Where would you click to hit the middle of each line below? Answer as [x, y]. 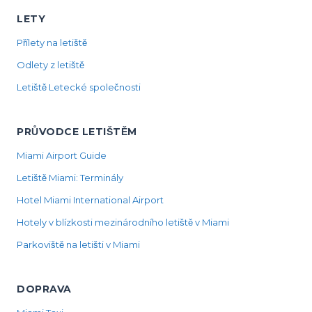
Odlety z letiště [50, 65]
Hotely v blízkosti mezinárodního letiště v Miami [123, 222]
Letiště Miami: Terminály [70, 178]
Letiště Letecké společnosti [79, 87]
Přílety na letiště [52, 42]
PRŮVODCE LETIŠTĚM [77, 132]
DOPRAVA [44, 289]
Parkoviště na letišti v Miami [78, 244]
